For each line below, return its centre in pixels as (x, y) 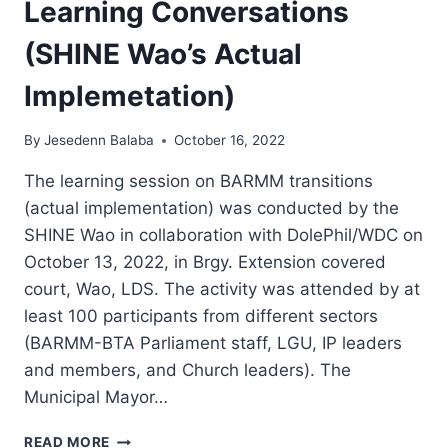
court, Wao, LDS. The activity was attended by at (222, 289)
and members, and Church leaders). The (187, 370)
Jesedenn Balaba (99, 140)
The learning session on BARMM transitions (198, 181)
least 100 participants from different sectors (201, 316)
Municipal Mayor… (96, 397)
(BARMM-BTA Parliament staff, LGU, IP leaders (213, 343)
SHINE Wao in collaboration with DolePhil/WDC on (223, 235)
